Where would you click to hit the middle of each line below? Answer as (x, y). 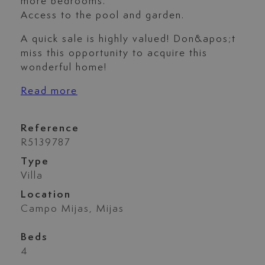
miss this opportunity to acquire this (114, 54)
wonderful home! (64, 68)
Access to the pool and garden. (102, 16)
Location (46, 194)
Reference (50, 128)
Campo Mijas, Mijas (72, 209)
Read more (49, 91)
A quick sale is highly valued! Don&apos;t (128, 39)
